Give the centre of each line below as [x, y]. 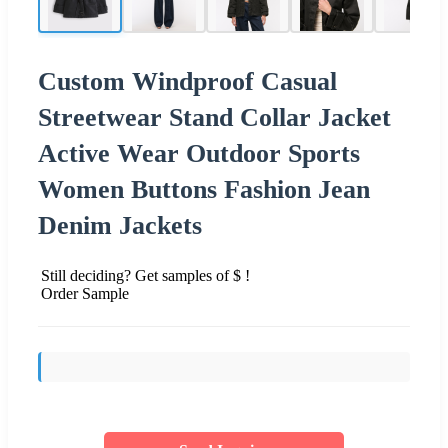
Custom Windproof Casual [187, 81]
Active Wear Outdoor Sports [199, 153]
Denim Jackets [120, 225]
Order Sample [85, 293]
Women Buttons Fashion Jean [204, 189]
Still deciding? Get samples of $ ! [145, 275]
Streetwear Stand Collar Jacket [214, 117]
